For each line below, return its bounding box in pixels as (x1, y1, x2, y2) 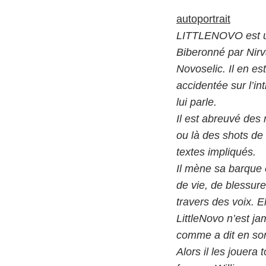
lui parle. (176, 96, 217, 108)
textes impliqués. (176, 146, 256, 158)
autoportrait (176, 13, 230, 25)
